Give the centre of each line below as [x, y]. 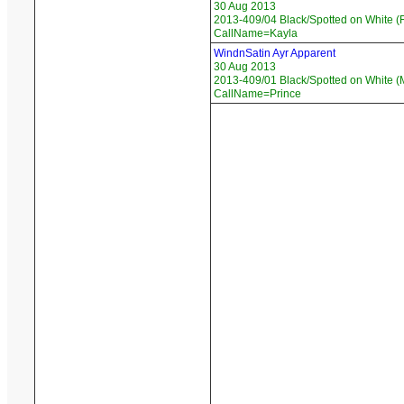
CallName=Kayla [256, 34]
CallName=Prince [257, 94]
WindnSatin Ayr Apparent [275, 54]
